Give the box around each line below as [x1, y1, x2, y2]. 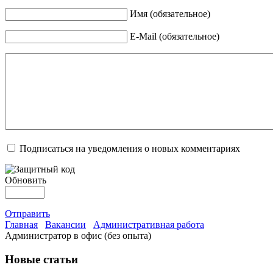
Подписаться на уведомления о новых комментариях [19, 143, 240, 154]
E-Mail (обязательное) [130, 31, 219, 42]
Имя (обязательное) [130, 9, 210, 19]
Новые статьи [5, 252, 78, 266]
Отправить [5, 208, 50, 219]
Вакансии [45, 219, 86, 230]
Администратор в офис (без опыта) [5, 230, 151, 241]
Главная [5, 219, 38, 230]
